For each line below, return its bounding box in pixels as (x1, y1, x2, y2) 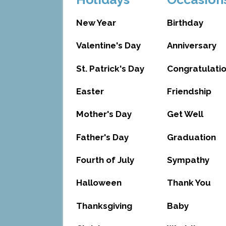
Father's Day (76, 132, 129, 142)
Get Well (166, 109, 203, 120)
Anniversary (166, 40, 216, 51)
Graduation (166, 132, 216, 142)
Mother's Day (76, 109, 132, 120)
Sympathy (166, 155, 209, 165)
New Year (76, 17, 116, 28)
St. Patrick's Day (76, 63, 144, 74)
